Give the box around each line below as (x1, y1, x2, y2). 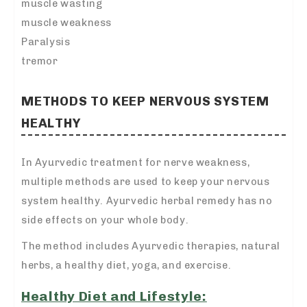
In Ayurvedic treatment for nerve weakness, (21, 156, 250, 169)
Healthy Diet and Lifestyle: (21, 288, 207, 305)
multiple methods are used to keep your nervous (21, 175, 270, 188)
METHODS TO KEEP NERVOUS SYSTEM (21, 93, 269, 109)
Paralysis (21, 36, 71, 49)
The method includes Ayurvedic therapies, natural (21, 239, 280, 252)
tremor (21, 55, 58, 68)
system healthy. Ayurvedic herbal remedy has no (21, 194, 273, 207)
